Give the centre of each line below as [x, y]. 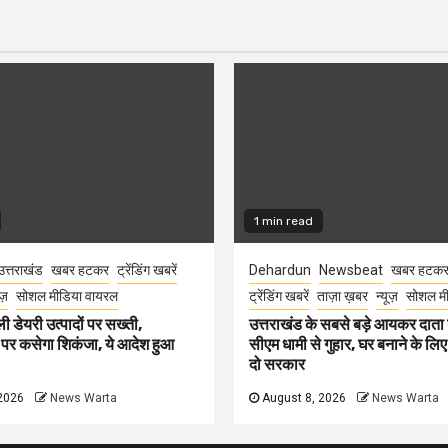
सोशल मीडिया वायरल [66, 296]
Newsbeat [351, 270]
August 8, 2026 [302, 398]
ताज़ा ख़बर [342, 296]
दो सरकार [277, 364]
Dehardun [280, 270]
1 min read [283, 221]
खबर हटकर [79, 270]
